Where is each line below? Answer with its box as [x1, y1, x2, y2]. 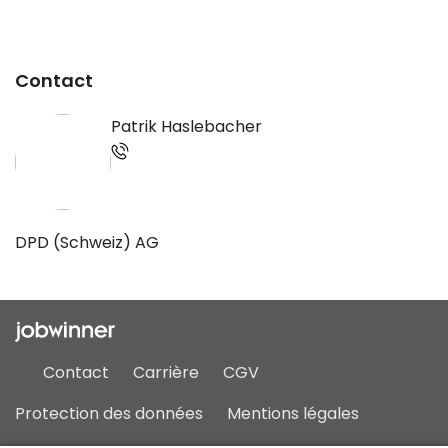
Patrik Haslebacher [111, 115, 262, 139]
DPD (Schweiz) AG [15, 231, 159, 255]
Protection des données [15, 402, 203, 426]
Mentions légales [227, 402, 359, 426]
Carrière [133, 361, 199, 385]
